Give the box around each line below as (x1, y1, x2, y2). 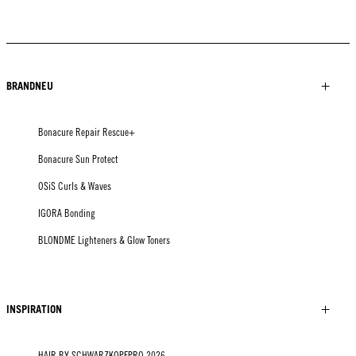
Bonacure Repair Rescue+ (38, 126, 135, 139)
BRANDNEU (6, 79, 53, 93)
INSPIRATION (6, 303, 62, 316)
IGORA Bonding (38, 207, 95, 220)
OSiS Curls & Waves (38, 180, 111, 193)
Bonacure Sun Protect (38, 153, 118, 166)
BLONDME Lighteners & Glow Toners (38, 234, 170, 247)
